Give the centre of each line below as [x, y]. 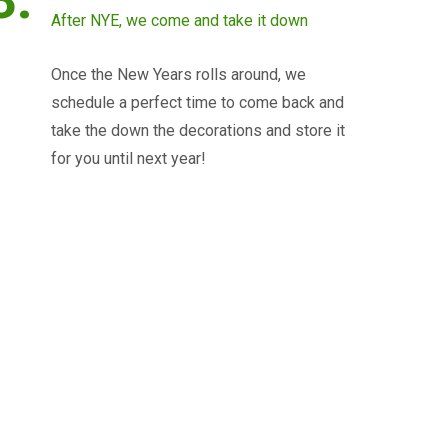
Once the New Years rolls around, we [178, 74]
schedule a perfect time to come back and [197, 102]
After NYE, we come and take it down [179, 20]
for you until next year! [128, 158]
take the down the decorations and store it [197, 130]
